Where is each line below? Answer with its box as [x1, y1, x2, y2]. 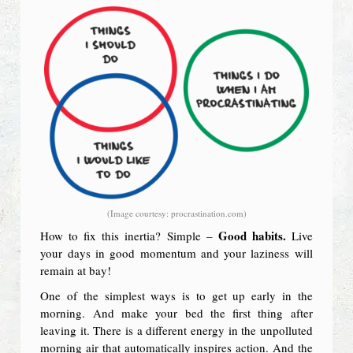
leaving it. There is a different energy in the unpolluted [40, 321, 313, 338]
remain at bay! [40, 262, 112, 278]
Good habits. [217, 226, 286, 244]
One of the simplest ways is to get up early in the [40, 287, 313, 303]
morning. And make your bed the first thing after [40, 304, 313, 321]
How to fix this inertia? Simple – [40, 227, 218, 243]
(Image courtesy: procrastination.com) [106, 206, 247, 219]
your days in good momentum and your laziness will [40, 244, 313, 261]
